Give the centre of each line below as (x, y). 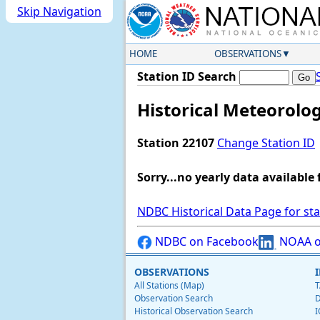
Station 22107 (176, 143)
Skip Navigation (59, 11)
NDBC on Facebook (205, 242)
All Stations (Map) (169, 286)
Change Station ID (266, 143)
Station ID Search (187, 76)
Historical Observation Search (194, 311)
